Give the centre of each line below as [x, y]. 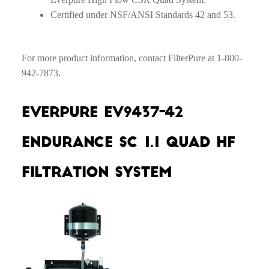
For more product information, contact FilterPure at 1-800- [131, 58]
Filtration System [96, 172]
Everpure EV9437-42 [102, 112]
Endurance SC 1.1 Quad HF [128, 142]
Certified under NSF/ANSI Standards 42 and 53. [143, 14]
